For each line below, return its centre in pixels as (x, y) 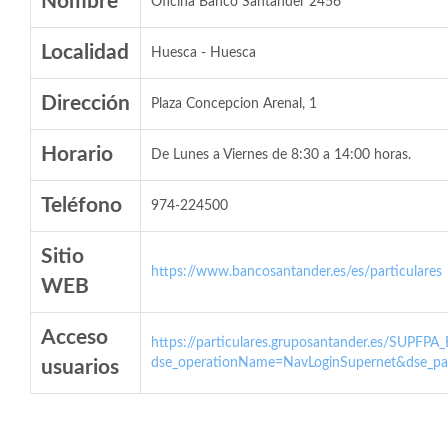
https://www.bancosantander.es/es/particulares (296, 272)
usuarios (80, 367)
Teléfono (81, 205)
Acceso (74, 337)
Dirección (85, 103)
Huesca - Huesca (203, 53)
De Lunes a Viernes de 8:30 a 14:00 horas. (281, 155)
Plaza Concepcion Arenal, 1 (234, 104)
